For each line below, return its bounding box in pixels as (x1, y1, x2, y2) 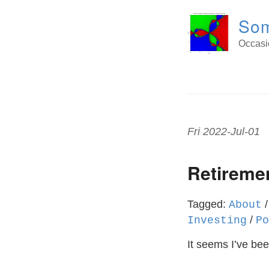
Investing (187, 214, 247, 226)
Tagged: (187, 198, 229, 210)
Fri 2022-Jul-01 (187, 125, 260, 138)
